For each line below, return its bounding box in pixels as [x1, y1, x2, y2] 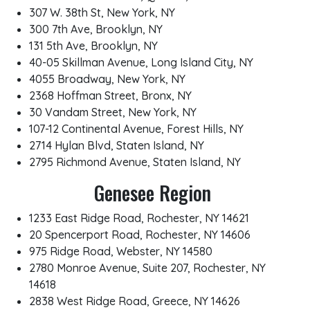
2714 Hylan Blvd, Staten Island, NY [29, 138, 204, 152]
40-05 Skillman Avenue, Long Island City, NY [29, 55, 253, 69]
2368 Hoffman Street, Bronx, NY [29, 89, 192, 102]
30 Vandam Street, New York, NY [29, 105, 197, 119]
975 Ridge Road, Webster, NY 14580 [29, 244, 212, 258]
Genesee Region [94, 179, 211, 207]
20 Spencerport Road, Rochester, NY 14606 [29, 228, 253, 241]
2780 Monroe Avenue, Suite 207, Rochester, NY [29, 261, 266, 275]
